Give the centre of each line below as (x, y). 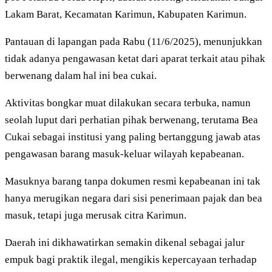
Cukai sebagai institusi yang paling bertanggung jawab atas (133, 137)
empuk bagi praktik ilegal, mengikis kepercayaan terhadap (131, 260)
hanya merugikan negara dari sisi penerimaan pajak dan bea (134, 199)
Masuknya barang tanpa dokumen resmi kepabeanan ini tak (133, 182)
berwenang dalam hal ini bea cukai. (81, 76)
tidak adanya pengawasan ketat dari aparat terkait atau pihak (135, 59)
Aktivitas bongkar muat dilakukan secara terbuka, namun (128, 103)
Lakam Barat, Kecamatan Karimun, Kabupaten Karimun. (126, 15)
